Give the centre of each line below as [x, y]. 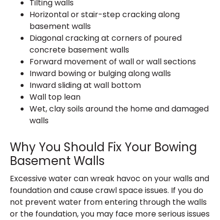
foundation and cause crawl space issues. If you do [107, 190]
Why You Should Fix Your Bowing [103, 147]
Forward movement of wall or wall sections [113, 62]
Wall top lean [55, 97]
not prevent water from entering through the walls [108, 202]
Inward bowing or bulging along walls [100, 73]
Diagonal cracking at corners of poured [106, 38]
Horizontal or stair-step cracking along [105, 14]
